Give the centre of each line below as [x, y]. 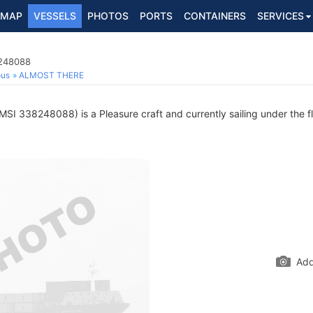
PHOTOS [108, 16]
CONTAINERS [215, 16]
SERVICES [281, 16]
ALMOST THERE [51, 75]
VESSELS [55, 16]
